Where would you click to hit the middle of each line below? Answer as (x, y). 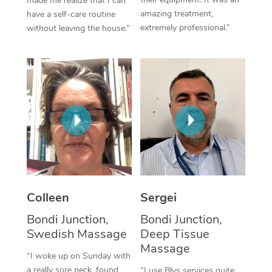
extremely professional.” (185, 28)
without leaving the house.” (78, 29)
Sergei (158, 197)
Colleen (48, 197)
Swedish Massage (76, 234)
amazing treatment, (177, 14)
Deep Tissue (175, 234)
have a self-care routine (71, 15)
